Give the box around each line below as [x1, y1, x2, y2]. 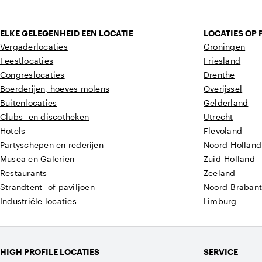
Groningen [204, 42, 246, 51]
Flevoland [204, 126, 243, 136]
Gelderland [204, 98, 249, 108]
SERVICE [204, 247, 238, 257]
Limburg [204, 196, 237, 206]
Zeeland [204, 168, 236, 178]
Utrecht [204, 112, 233, 122]
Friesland [204, 56, 241, 65]
